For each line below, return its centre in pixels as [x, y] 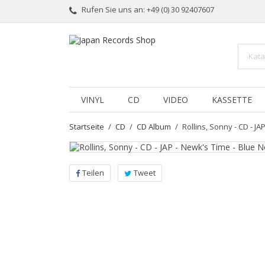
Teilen [93, 173]
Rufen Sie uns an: [113, 9]
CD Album [154, 127]
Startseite [87, 127]
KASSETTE [232, 100]
